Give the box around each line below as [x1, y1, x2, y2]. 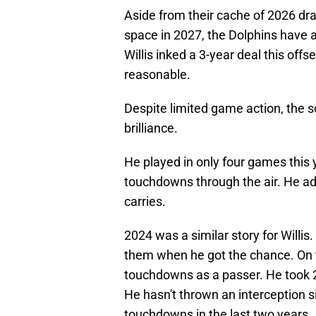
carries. [124, 194, 166, 209]
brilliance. [124, 121, 178, 136]
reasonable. [124, 67, 190, 83]
